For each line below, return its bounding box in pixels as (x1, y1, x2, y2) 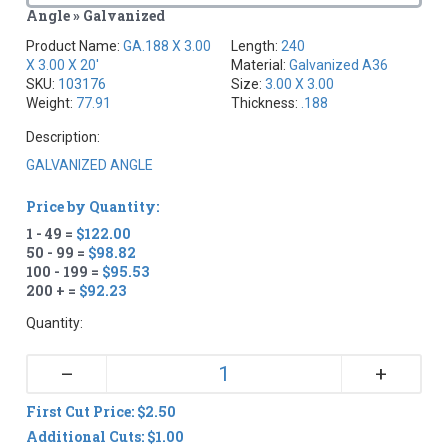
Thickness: (231, 94, 301, 111)
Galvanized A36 (289, 56, 388, 73)
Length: (231, 37, 281, 54)
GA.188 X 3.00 (123, 37, 212, 54)
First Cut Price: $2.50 (26, 401, 177, 421)
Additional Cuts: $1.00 (26, 426, 185, 446)
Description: (26, 128, 101, 145)
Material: (231, 56, 289, 73)
